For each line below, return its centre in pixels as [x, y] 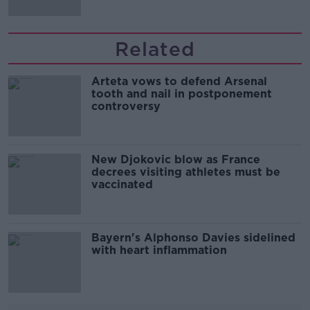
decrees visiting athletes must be [186, 172]
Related [155, 49]
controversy [126, 106]
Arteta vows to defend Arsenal [179, 81]
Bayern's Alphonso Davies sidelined [193, 238]
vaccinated [122, 184]
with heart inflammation [159, 250]
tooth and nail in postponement [182, 94]
